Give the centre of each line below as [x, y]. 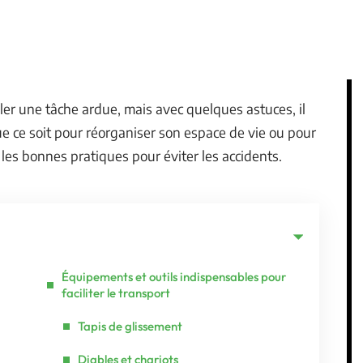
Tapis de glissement [130, 326]
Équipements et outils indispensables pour [174, 277]
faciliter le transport [116, 293]
